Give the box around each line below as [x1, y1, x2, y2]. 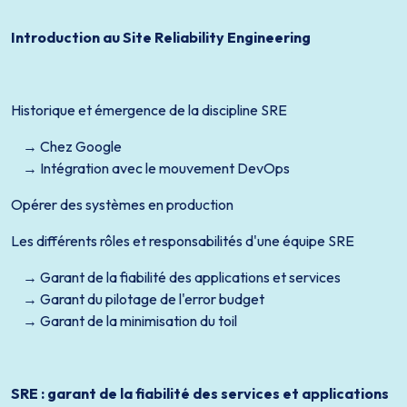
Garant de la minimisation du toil [40, 312, 237, 330]
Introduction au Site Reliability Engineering [11, 28, 311, 46]
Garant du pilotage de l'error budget [40, 290, 264, 308]
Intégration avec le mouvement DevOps [40, 159, 290, 177]
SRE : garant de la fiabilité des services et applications [11, 384, 389, 402]
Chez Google [40, 137, 122, 155]
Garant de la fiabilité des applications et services [40, 268, 341, 286]
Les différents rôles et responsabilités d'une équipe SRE [11, 232, 354, 250]
